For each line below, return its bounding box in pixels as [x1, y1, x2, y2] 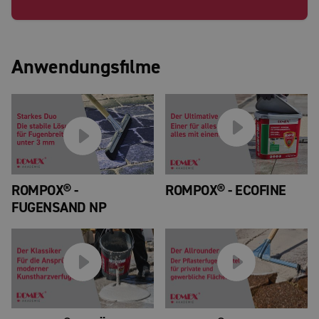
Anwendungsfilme [11, 54, 161, 80]
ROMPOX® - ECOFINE [165, 181, 286, 199]
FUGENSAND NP [11, 198, 106, 216]
